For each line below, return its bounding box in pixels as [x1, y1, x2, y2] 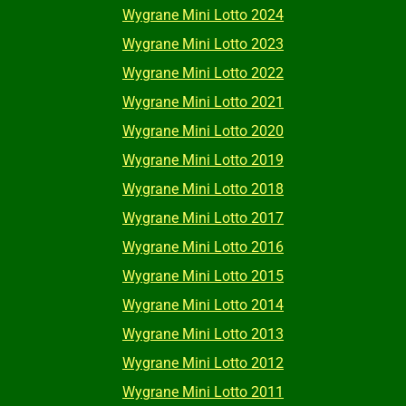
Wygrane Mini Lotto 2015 [122, 267, 284, 285]
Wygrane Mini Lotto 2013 [122, 325, 284, 343]
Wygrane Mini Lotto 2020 [122, 122, 284, 140]
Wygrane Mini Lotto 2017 [122, 209, 284, 227]
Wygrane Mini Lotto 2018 [122, 180, 284, 198]
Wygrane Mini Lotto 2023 [122, 35, 284, 53]
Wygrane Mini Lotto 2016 [122, 238, 284, 256]
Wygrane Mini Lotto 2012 [122, 354, 284, 372]
